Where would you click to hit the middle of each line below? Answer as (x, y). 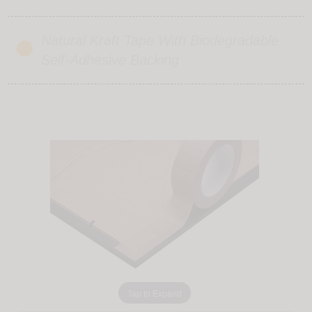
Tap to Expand (154, 292)
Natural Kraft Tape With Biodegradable (159, 41)
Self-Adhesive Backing (110, 60)
